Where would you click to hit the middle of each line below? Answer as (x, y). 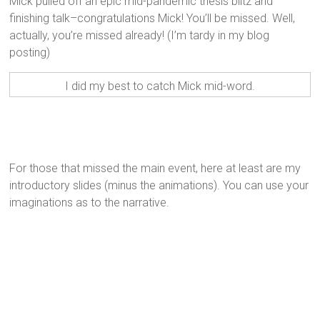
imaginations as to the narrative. (90, 203)
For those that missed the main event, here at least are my (155, 169)
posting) (30, 53)
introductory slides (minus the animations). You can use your (159, 186)
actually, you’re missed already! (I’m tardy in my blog (140, 36)
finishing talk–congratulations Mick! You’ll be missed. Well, (152, 19)
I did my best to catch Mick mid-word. (160, 86)
